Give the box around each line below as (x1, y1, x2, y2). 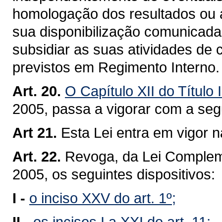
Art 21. (12, 124, 57, 141)
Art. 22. (12, 148, 61, 165)
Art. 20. (12, 83, 61, 99)
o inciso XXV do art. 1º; (29, 190, 176, 206)
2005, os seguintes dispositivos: (12, 166, 215, 182)
